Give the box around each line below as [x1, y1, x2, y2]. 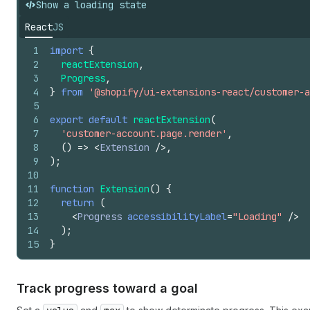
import [50, 44, 83, 57]
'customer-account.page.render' [61, 127, 227, 140]
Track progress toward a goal [17, 281, 198, 295]
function [50, 183, 94, 195]
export [50, 113, 83, 126]
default [89, 113, 127, 126]
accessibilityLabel [127, 210, 227, 223]
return [61, 197, 94, 209]
